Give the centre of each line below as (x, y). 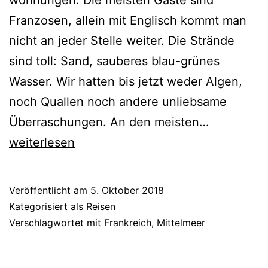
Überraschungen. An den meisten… (109, 122)
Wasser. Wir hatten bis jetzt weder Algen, (126, 82)
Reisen (101, 207)
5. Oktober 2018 (127, 191)
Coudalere (237, 122)
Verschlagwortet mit (57, 223)
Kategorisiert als (48, 207)
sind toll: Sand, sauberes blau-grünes (114, 61)
